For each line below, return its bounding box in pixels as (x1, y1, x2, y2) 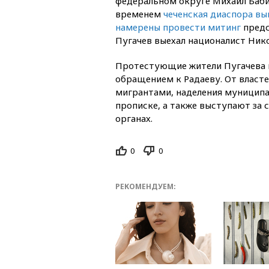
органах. (115, 112, 153, 124)
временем (115, 7, 163, 20)
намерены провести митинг (115, 20, 241, 33)
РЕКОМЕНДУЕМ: (115, 181, 176, 192)
